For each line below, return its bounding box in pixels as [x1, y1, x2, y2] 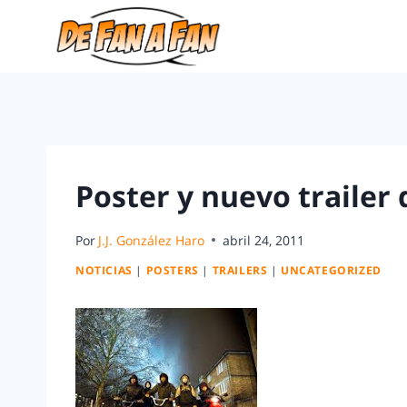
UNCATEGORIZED [281, 263, 382, 278]
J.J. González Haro [98, 231, 205, 249]
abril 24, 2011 [223, 231, 305, 249]
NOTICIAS [75, 263, 133, 278]
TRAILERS [212, 263, 268, 278]
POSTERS [145, 263, 199, 278]
